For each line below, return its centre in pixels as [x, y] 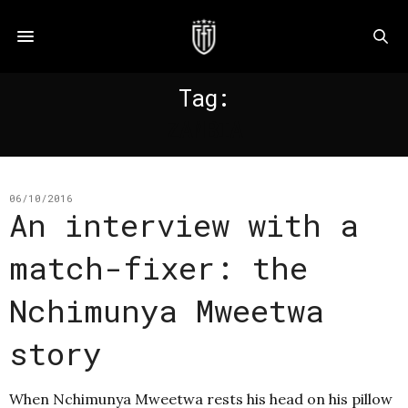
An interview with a [184, 224]
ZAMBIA [204, 130]
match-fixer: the [158, 267]
